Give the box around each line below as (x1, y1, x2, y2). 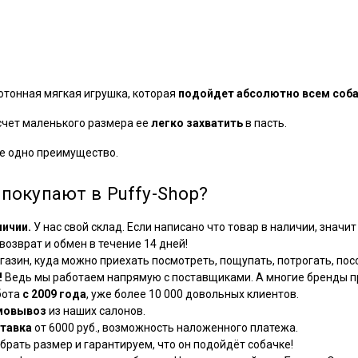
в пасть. (243, 117, 287, 130)
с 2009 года (22, 288, 86, 301)
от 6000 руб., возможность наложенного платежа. (32, 321, 298, 335)
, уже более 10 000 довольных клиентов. (86, 288, 299, 301)
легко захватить (151, 117, 243, 130)
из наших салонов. (46, 304, 145, 318)
